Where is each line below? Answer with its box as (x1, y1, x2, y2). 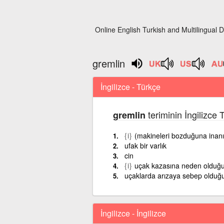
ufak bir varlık (124, 140, 166, 150)
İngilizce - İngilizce (100, 207, 166, 219)
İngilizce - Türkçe (100, 80, 160, 92)
